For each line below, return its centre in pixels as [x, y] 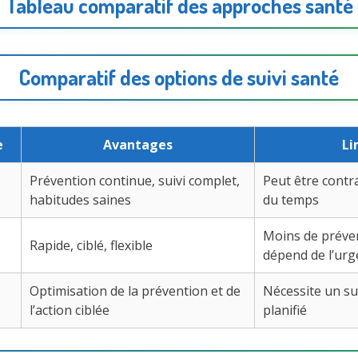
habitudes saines [80, 200]
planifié [285, 310]
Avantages [138, 145]
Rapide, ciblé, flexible [91, 246]
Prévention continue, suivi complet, [135, 181]
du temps [291, 200]
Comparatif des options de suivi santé [179, 78]
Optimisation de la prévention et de [135, 291]
